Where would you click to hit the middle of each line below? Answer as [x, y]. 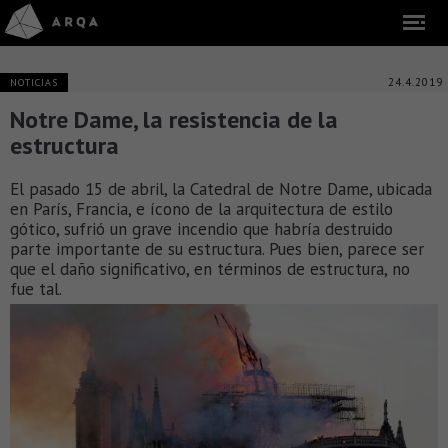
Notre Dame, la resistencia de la [174, 119]
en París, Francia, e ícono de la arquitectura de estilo [201, 209]
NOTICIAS [34, 82]
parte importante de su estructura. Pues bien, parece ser [217, 249]
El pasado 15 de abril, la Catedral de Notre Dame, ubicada [221, 189]
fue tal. [36, 289]
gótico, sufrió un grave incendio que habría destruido [201, 229]
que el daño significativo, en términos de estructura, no [210, 269]
